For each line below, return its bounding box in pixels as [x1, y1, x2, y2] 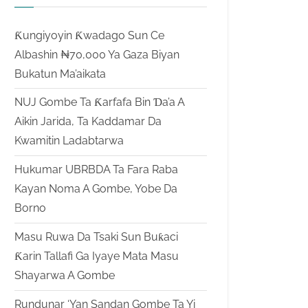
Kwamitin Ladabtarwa [14, 134, 124, 148]
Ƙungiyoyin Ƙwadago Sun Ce [14, 28, 164, 42]
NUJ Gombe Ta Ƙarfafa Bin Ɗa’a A [14, 96, 184, 109]
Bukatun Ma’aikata [14, 67, 106, 80]
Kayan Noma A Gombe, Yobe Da [14, 182, 177, 196]
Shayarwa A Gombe [14, 269, 115, 283]
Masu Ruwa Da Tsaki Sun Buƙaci [14, 230, 178, 244]
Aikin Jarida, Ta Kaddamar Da [14, 115, 162, 129]
